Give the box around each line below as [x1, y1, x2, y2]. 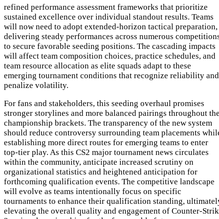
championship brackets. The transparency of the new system [4, 118, 212, 128]
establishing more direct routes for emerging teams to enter [4, 137, 208, 147]
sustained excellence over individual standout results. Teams [4, 12, 214, 22]
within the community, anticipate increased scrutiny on [4, 157, 194, 167]
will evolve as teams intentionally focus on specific [4, 186, 181, 196]
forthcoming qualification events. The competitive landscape [4, 176, 215, 186]
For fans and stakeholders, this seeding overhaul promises [4, 98, 204, 108]
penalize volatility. [4, 80, 68, 90]
